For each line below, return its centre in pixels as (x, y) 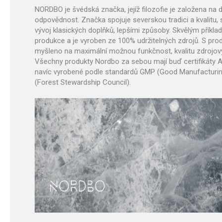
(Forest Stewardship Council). (83, 82)
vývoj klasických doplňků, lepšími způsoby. (104, 30)
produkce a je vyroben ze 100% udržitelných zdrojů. (117, 41)
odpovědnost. (58, 20)
